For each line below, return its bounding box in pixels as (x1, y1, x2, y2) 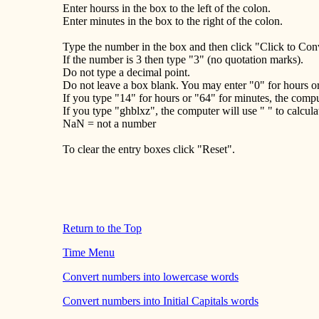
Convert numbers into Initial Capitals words (63, 295, 258, 308)
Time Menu (63, 246, 115, 259)
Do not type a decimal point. (63, 66, 190, 79)
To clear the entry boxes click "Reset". (63, 143, 235, 156)
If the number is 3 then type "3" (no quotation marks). (63, 53, 303, 66)
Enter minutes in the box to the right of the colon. (63, 15, 283, 28)
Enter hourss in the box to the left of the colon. (63, 2, 271, 15)
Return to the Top (63, 222, 142, 235)
